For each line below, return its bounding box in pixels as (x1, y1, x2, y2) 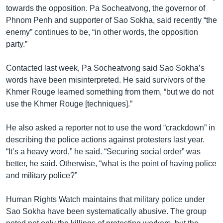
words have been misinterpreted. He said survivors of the (6, 75, 206, 84)
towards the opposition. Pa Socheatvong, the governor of (6, 3, 205, 12)
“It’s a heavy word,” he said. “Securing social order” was (6, 147, 201, 156)
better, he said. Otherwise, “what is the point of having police (6, 159, 217, 168)
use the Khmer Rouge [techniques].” (6, 99, 132, 108)
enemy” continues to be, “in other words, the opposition (6, 27, 198, 36)
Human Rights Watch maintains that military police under (6, 195, 205, 204)
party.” (6, 39, 27, 48)
